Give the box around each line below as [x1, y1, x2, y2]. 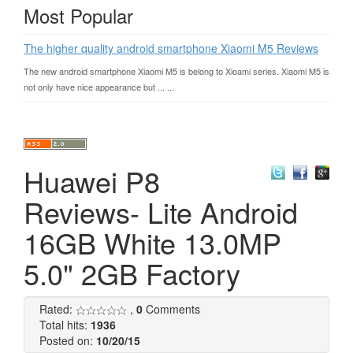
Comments [143, 301, 200, 317]
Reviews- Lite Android [24, 191, 298, 232]
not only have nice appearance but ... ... [24, 80, 174, 93]
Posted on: [39, 333, 96, 348]
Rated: [39, 301, 76, 317]
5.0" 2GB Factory [24, 253, 240, 293]
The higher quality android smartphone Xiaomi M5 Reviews [24, 40, 318, 56]
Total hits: [39, 317, 91, 333]
